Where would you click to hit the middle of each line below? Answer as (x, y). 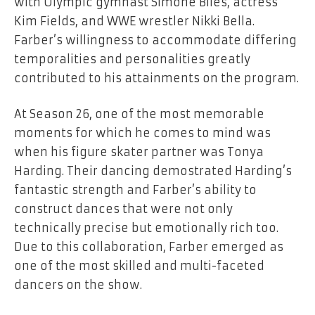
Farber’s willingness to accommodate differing (155, 40)
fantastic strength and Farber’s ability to (135, 190)
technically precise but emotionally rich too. (146, 228)
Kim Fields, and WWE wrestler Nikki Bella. (134, 21)
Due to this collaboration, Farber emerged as (149, 247)
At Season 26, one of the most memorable (139, 114)
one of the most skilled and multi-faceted (139, 266)
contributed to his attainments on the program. (156, 78)
